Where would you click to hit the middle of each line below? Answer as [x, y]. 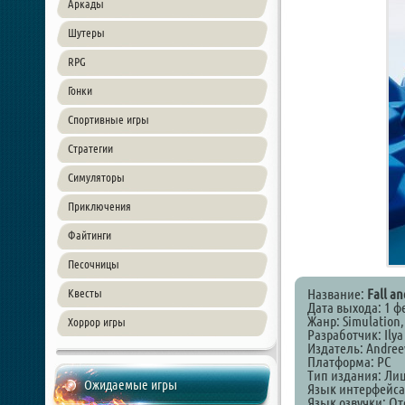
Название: [337, 294]
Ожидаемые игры [131, 385]
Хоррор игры [97, 322]
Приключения [99, 206]
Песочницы [94, 264]
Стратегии [90, 148]
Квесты [85, 293]
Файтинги [89, 235]
